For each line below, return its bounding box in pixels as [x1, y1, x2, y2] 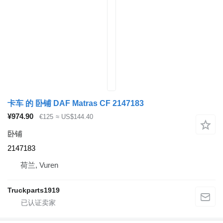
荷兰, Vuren [20, 160, 58, 169]
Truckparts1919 [7, 186, 60, 194]
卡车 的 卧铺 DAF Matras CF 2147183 [7, 99, 144, 108]
